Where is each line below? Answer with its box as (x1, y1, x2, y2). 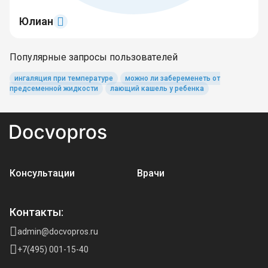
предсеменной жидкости (10, 84, 98, 93)
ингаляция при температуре (14, 74, 113, 83)
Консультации (10, 167, 75, 179)
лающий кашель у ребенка (110, 84, 204, 93)
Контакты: (10, 206, 63, 218)
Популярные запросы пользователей (10, 51, 178, 63)
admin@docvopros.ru (17, 227, 98, 236)
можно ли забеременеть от (125, 74, 220, 83)
